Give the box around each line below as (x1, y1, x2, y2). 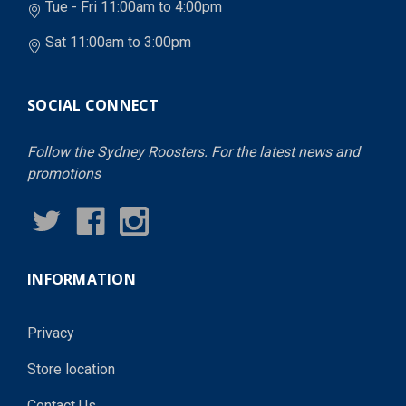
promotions (27, 165, 101, 182)
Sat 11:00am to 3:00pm (45, 34, 191, 51)
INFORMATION (27, 269, 136, 289)
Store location (27, 361, 115, 378)
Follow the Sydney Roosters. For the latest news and (27, 143, 360, 160)
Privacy (27, 324, 74, 342)
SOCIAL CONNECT (27, 95, 159, 115)
